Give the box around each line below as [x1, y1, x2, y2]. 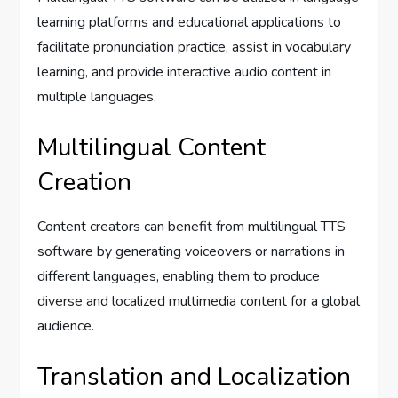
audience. [37, 315, 95, 336]
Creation [37, 164, 132, 199]
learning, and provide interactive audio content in [37, 61, 332, 82]
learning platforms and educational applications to [37, 12, 342, 32]
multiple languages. [37, 86, 157, 107]
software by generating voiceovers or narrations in [37, 241, 346, 261]
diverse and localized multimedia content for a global [37, 291, 361, 311]
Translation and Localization [37, 359, 352, 394]
